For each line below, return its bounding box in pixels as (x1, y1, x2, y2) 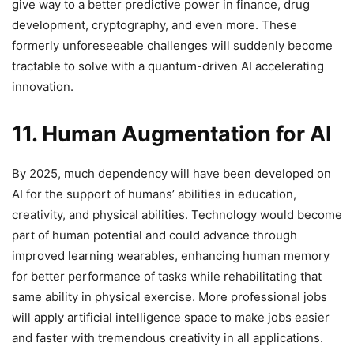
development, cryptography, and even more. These (12, 17, 297, 32)
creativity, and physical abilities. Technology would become (12, 206, 342, 222)
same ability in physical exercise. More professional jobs (12, 288, 327, 304)
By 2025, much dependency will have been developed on (12, 165, 331, 181)
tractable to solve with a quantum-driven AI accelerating (12, 58, 324, 73)
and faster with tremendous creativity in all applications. (12, 330, 323, 345)
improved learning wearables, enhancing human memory (12, 247, 330, 263)
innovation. (12, 78, 73, 94)
